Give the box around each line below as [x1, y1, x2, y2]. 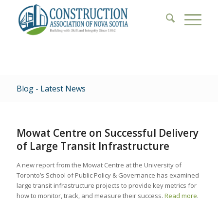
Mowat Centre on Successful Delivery [16, 126, 199, 140]
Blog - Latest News [16, 83, 86, 94]
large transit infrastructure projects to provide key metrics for [16, 181, 197, 190]
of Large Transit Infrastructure [16, 139, 169, 153]
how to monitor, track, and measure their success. [16, 191, 164, 200]
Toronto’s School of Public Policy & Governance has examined [16, 171, 199, 180]
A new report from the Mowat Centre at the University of [16, 161, 182, 169]
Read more [164, 191, 197, 200]
